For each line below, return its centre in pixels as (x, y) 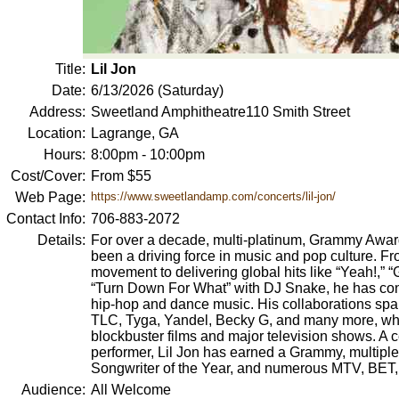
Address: (57, 112)
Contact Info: (45, 219)
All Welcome (130, 390)
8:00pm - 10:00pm (147, 155)
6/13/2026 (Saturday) (157, 90)
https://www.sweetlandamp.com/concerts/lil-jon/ (213, 196)
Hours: (64, 155)
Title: (70, 69)
